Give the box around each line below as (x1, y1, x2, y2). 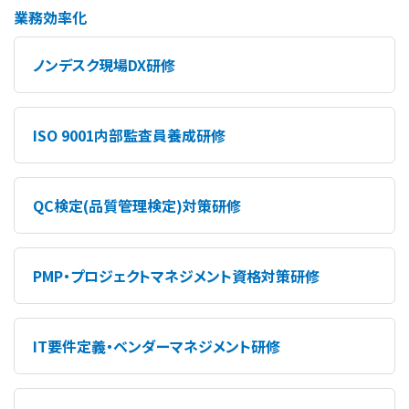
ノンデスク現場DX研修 (33, 53, 175, 76)
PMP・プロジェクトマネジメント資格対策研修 (33, 264, 320, 287)
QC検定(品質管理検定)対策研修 (33, 194, 241, 216)
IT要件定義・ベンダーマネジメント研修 (33, 334, 280, 357)
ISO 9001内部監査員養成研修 (33, 123, 225, 146)
